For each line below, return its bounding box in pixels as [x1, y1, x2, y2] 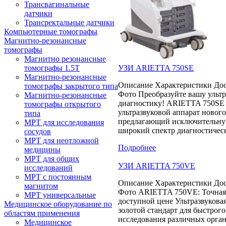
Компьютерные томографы [4, 27, 97, 36]
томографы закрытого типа [24, 82, 118, 90]
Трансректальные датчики [24, 18, 115, 27]
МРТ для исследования [24, 118, 104, 127]
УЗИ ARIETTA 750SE [118, 63, 194, 72]
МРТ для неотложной [24, 136, 99, 145]
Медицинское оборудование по [4, 200, 112, 208]
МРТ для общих [24, 154, 79, 163]
